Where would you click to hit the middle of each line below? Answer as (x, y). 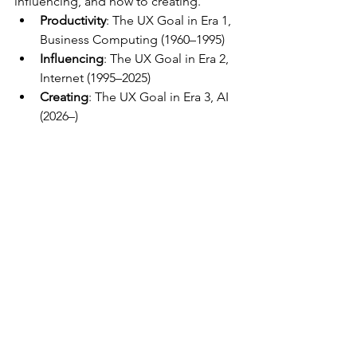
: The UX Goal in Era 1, (170, 20)
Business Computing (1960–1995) (132, 39)
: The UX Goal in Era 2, (168, 58)
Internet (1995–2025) (95, 77)
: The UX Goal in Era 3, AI (160, 96)
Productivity (73, 20)
